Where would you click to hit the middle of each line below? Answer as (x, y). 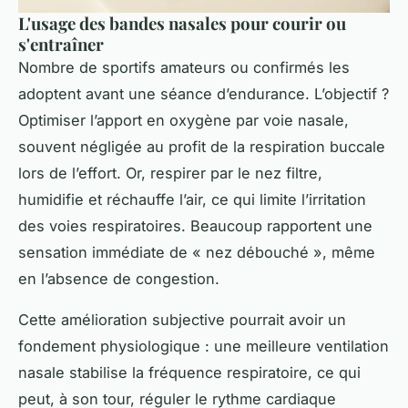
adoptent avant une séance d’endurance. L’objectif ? (204, 94)
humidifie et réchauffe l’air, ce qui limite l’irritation (192, 200)
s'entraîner (61, 45)
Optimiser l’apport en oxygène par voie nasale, (184, 121)
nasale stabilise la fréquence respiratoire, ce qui (189, 373)
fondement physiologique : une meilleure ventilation (204, 347)
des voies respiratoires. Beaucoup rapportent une (195, 226)
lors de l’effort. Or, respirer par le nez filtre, (170, 173)
